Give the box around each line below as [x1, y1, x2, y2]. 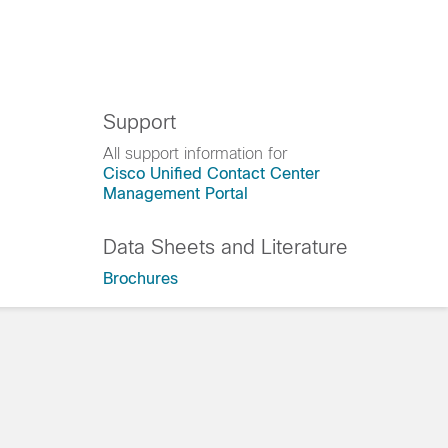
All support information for [103, 145, 287, 162]
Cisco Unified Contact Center [103, 165, 320, 182]
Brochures [103, 270, 178, 287]
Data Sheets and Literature [103, 236, 348, 258]
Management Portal [103, 185, 248, 202]
